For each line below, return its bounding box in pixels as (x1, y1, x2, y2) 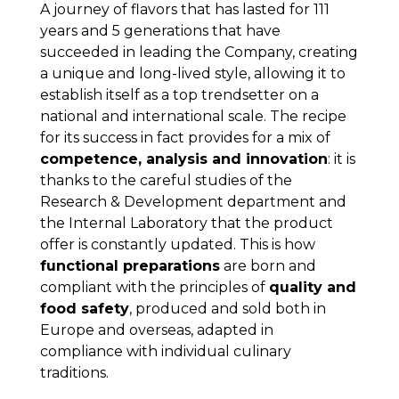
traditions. (39, 364, 109, 382)
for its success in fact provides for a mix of (39, 129, 330, 147)
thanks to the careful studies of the (39, 172, 292, 190)
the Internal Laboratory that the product (39, 215, 333, 232)
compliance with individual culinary (39, 343, 291, 361)
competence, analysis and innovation (39, 151, 328, 168)
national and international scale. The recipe (39, 108, 346, 126)
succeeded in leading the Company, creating (39, 44, 358, 61)
